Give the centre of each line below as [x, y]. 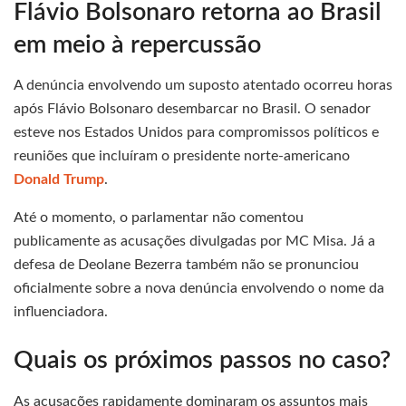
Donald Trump [59, 180]
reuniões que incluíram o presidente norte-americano [182, 156]
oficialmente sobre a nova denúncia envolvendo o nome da [199, 289]
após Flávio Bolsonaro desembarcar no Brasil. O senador [192, 109]
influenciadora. [61, 312]
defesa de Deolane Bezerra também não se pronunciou [186, 265]
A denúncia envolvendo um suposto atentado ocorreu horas [203, 86]
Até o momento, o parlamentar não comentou [159, 218]
